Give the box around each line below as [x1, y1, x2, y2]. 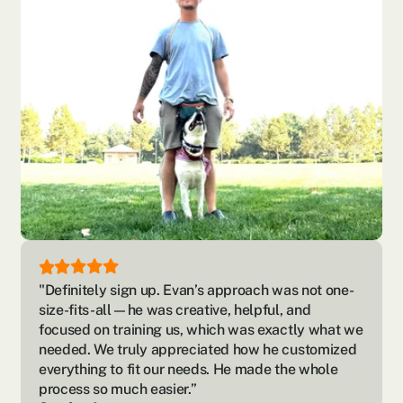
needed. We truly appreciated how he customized [39, 341, 357, 358]
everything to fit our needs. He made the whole [39, 361, 338, 378]
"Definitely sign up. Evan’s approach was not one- [39, 282, 354, 299]
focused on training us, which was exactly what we [39, 321, 363, 338]
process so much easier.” [39, 381, 197, 398]
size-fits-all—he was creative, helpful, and [39, 301, 311, 318]
